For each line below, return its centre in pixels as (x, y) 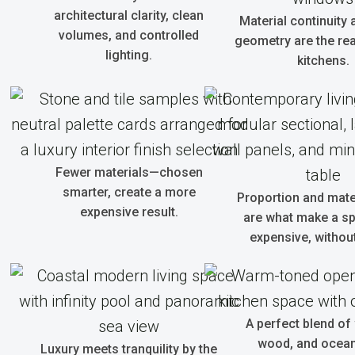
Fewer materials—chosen (129, 172)
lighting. (129, 55)
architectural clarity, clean (129, 15)
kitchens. (323, 61)
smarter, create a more (129, 192)
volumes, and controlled (129, 35)
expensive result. (129, 212)
